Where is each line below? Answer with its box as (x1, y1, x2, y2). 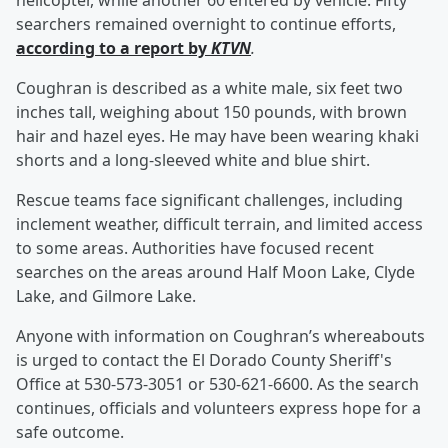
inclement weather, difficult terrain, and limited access (16, 213, 423, 236)
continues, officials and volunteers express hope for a (16, 397, 421, 420)
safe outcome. (16, 421, 124, 444)
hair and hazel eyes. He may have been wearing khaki (16, 125, 419, 148)
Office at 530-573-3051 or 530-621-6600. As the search (16, 373, 419, 396)
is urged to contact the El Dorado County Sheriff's (16, 349, 392, 372)
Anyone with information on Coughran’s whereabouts (16, 325, 425, 348)
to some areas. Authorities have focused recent (16, 237, 374, 260)
